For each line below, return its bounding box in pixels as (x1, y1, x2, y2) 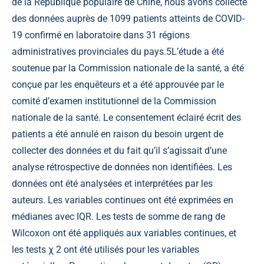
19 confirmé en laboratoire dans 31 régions (12, 29, 190, 41)
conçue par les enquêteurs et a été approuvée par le (12, 78, 224, 90)
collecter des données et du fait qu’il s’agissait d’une (12, 144, 227, 156)
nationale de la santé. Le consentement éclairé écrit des (12, 111, 241, 123)
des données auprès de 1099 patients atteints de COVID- (12, 12, 245, 24)
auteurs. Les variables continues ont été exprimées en (12, 194, 233, 206)
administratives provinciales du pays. (12, 45, 166, 57)
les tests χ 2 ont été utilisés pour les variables (12, 243, 199, 255)
